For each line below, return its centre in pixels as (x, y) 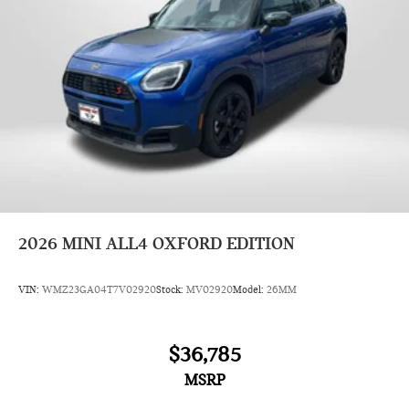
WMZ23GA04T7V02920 (99, 289)
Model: (250, 289)
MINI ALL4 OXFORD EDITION (178, 243)
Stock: (171, 289)
